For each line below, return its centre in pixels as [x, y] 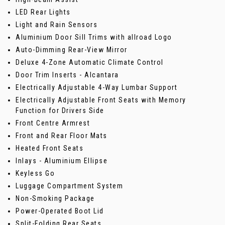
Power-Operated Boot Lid [60, 211]
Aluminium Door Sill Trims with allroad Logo [94, 37]
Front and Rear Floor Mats [62, 136]
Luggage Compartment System [69, 186]
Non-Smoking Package [55, 199]
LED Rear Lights [43, 12]
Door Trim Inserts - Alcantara [67, 75]
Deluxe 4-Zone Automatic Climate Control [90, 63]
